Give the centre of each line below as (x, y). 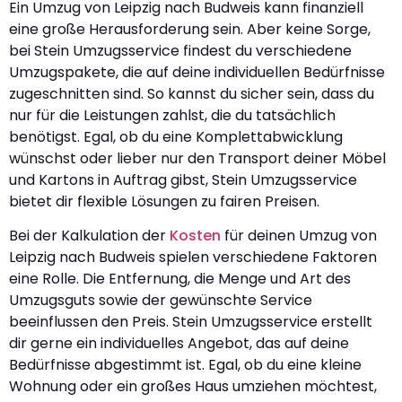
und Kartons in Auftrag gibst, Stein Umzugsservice (183, 179)
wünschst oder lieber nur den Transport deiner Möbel (197, 158)
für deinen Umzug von (299, 236)
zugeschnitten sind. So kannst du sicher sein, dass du (192, 93)
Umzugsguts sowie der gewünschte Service (161, 301)
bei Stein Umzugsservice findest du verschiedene (180, 50)
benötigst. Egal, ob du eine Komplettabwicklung (176, 136)
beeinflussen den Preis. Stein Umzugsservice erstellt (191, 322)
